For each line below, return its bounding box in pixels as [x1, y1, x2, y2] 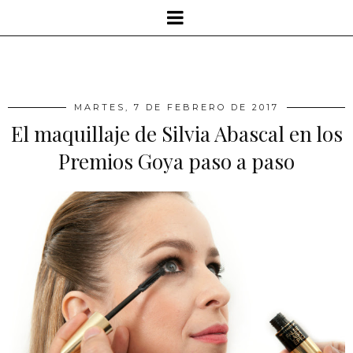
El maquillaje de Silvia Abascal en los [10, 120, 343, 147]
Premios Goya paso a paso [58, 147, 295, 175]
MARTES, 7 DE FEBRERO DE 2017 [74, 102, 279, 113]
